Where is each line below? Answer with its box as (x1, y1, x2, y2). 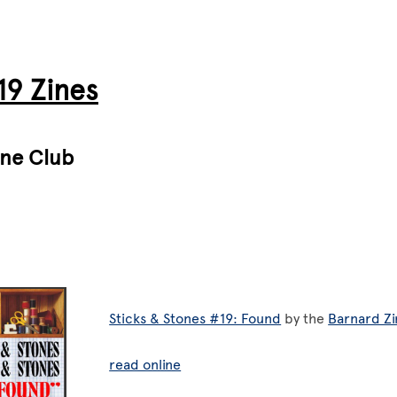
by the (281, 310, 329, 327)
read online (109, 356, 182, 373)
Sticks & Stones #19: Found (109, 310, 282, 327)
